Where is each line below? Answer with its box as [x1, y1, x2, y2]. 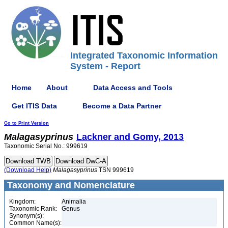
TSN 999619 [97, 166, 134, 174]
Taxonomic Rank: [9, 205, 57, 212]
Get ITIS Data [12, 101, 57, 110]
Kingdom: [9, 198, 36, 205]
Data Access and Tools [93, 83, 173, 92]
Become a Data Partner [82, 101, 161, 110]
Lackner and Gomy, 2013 [76, 132, 184, 142]
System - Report [70, 61, 140, 71]
